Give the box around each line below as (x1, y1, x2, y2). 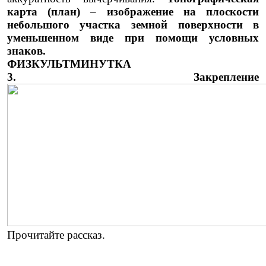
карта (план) (7, 5, 81, 18)
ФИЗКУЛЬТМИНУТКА (7, 58, 131, 71)
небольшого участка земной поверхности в (7, 18, 259, 31)
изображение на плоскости (106, 5, 259, 18)
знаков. (7, 45, 46, 58)
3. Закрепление (7, 71, 259, 84)
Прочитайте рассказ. (7, 229, 105, 242)
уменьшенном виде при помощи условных (7, 31, 259, 45)
